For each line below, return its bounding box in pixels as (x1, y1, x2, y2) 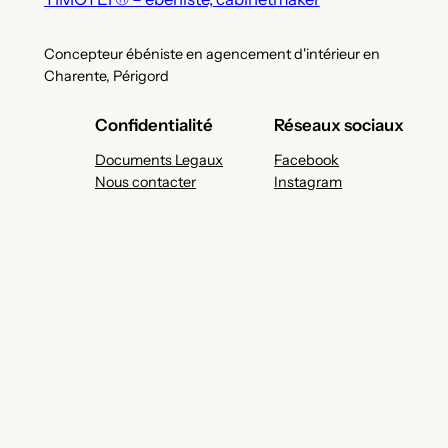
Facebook (274, 151, 340, 170)
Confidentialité (95, 115, 213, 136)
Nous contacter (95, 173, 196, 192)
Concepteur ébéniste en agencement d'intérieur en (43, 45, 380, 64)
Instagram (274, 173, 343, 192)
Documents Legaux (95, 151, 223, 170)
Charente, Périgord (43, 67, 169, 86)
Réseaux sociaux (274, 115, 405, 136)
